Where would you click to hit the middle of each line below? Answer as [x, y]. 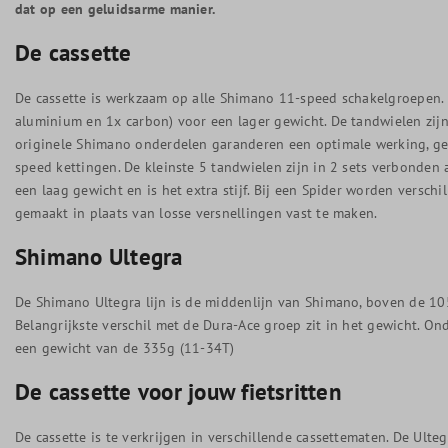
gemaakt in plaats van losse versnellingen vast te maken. [196, 212]
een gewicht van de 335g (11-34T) [125, 347]
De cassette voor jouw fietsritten [178, 391]
